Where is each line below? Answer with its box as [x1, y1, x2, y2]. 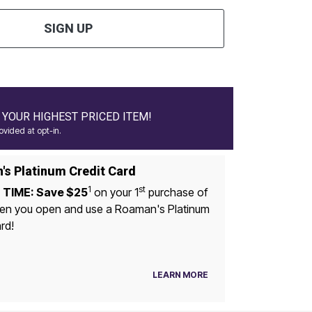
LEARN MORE [152, 269, 208, 280]
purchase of [145, 185, 208, 199]
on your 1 [93, 185, 139, 199]
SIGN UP [43, 21, 93, 36]
